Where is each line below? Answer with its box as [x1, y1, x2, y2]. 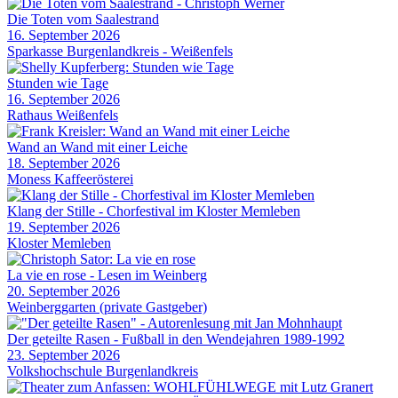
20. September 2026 [7, 283, 120, 299]
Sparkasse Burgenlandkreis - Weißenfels [7, 44, 233, 60]
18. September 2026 [7, 155, 120, 171]
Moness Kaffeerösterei [7, 171, 133, 187]
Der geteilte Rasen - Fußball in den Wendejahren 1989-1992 [7, 331, 345, 347]
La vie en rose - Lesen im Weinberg [7, 267, 207, 283]
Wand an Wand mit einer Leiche [7, 139, 187, 155]
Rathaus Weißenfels [7, 107, 118, 123]
